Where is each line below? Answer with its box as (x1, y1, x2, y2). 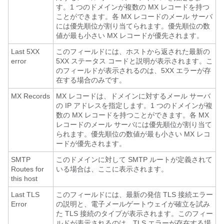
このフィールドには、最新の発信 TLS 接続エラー (56, 190, 213, 198)
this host (11, 174, 37, 182)
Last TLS (11, 190, 39, 198)
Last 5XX (11, 47, 39, 55)
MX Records (11, 92, 50, 100)
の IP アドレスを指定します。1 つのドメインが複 (56, 101, 212, 109)
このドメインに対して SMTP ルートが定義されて (56, 155, 212, 163)
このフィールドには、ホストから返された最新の (56, 47, 210, 55)
